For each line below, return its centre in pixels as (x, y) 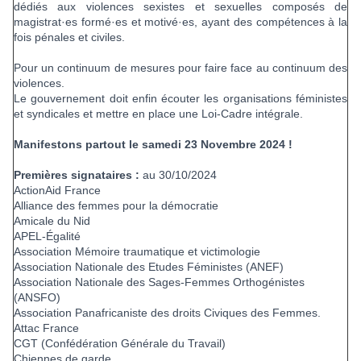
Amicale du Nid (52, 221)
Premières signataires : (77, 175)
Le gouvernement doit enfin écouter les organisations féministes (180, 99)
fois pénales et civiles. (69, 37)
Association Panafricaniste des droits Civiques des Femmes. (167, 313)
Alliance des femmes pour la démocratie (116, 206)
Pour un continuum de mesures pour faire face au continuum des (180, 68)
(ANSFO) (37, 298)
